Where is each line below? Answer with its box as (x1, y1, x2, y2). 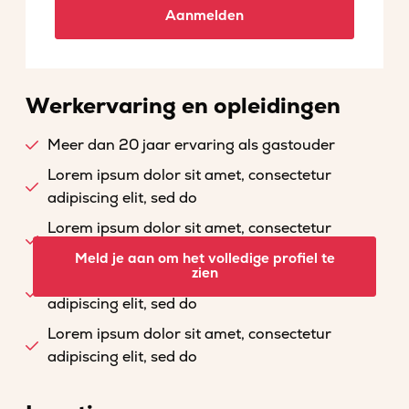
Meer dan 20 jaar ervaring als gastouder (47, 136, 335, 154)
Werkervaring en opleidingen (26, 93, 341, 120)
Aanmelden (165, 7, 244, 25)
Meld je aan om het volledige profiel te (74, 250, 335, 267)
